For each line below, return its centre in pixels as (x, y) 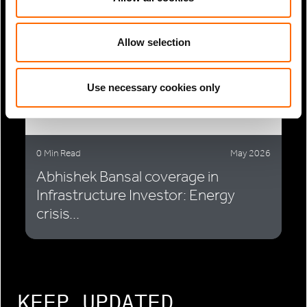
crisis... (58, 214)
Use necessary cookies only (153, 87)
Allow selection (153, 42)
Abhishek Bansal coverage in (127, 177)
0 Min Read (59, 153)
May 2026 (250, 153)
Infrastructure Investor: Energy (136, 195)
